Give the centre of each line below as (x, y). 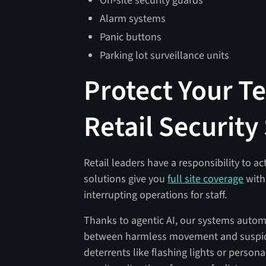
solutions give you (126, 179)
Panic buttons (132, 37)
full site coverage (206, 179)
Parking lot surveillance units (165, 56)
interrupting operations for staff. (157, 195)
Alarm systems (133, 19)
